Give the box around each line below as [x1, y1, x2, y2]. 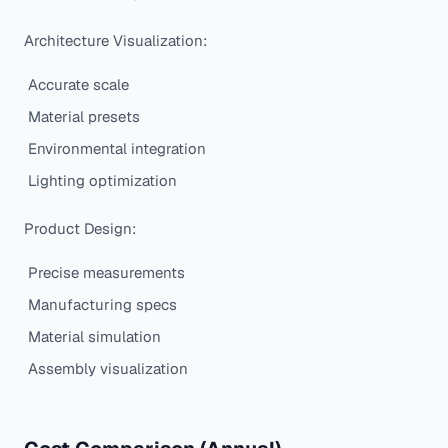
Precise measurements [28, 263, 185, 283]
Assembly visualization [28, 359, 188, 379]
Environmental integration [28, 139, 206, 159]
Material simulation [28, 327, 161, 347]
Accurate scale [28, 75, 129, 95]
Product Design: [24, 219, 136, 239]
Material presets [28, 107, 140, 127]
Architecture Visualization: [24, 31, 207, 51]
